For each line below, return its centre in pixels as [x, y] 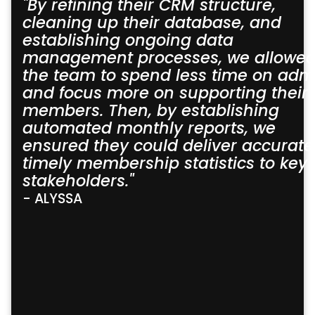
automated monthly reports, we [149, 128]
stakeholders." [78, 180]
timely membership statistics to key [165, 163]
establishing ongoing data [128, 40]
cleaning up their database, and [152, 22]
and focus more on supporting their [165, 92]
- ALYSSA [52, 198]
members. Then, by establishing [151, 110]
